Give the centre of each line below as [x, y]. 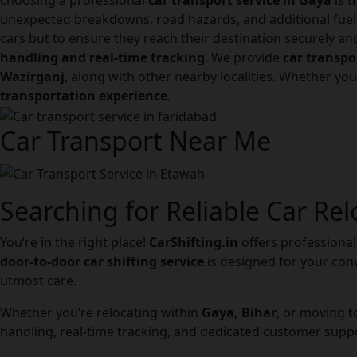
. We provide [244, 58]
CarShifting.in [194, 242]
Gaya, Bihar [239, 312]
